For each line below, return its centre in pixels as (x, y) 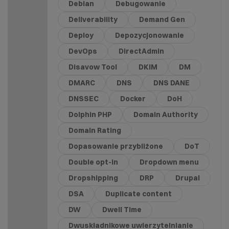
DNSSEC (84, 98)
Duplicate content (139, 193)
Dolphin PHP (90, 114)
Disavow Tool (93, 67)
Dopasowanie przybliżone (116, 146)
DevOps (83, 51)
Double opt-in (93, 162)
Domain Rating (95, 130)
